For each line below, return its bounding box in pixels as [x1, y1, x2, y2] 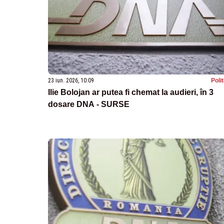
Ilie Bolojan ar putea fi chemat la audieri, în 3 [48, 87, 213, 96]
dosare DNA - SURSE [48, 99, 129, 108]
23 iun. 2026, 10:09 [48, 76, 94, 84]
